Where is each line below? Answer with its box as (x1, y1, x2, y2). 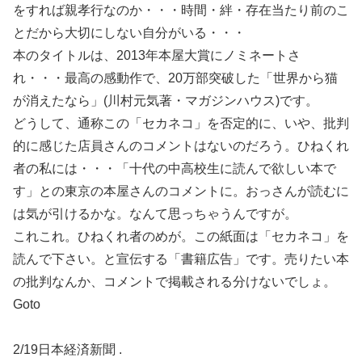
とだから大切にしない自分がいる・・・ (13, 26, 246, 40)
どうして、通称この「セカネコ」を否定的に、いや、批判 (13, 116, 349, 130)
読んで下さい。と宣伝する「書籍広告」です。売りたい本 (13, 252, 349, 266)
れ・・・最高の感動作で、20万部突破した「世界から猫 (13, 71, 338, 85)
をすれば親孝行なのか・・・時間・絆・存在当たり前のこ (13, 3, 349, 17)
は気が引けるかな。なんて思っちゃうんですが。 (13, 207, 297, 221)
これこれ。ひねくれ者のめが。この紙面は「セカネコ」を (13, 229, 349, 243)
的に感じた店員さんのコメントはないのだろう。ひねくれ (13, 139, 349, 153)
